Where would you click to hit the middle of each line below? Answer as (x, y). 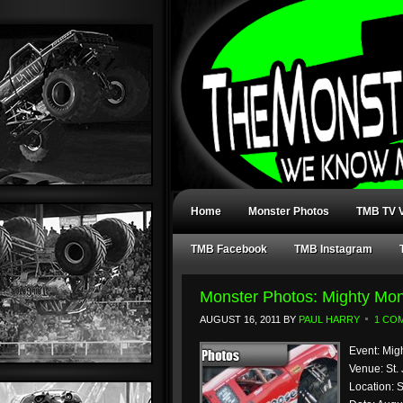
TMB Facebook (229, 249)
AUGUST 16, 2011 (240, 319)
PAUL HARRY (329, 319)
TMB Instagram (333, 249)
